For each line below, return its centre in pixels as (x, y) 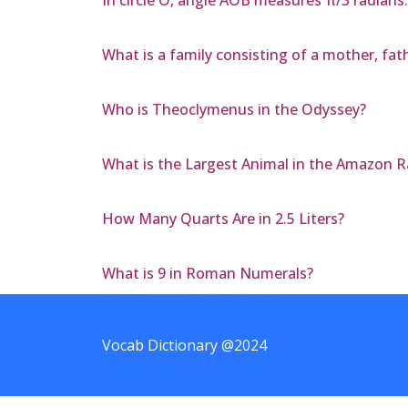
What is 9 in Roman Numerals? (208, 274)
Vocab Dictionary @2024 (184, 346)
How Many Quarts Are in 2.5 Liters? (223, 219)
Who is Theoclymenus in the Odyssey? (234, 110)
